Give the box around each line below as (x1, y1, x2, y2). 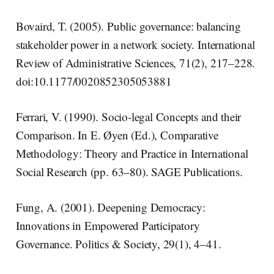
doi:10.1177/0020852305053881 (15, 73, 172, 89)
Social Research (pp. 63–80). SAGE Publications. (15, 163, 243, 179)
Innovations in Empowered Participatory (15, 217, 200, 233)
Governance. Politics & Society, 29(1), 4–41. (15, 235, 221, 251)
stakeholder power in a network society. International (15, 36, 255, 52)
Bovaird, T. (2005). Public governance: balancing (15, 18, 241, 34)
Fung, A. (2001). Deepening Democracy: (15, 199, 206, 215)
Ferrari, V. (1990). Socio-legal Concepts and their (15, 108, 242, 124)
